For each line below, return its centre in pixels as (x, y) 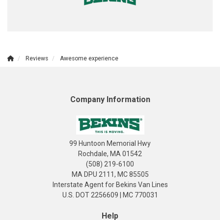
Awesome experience (89, 58)
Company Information (110, 99)
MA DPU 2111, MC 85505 (110, 174)
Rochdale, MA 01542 (110, 154)
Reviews (37, 58)
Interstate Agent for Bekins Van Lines (110, 185)
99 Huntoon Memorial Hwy (110, 143)
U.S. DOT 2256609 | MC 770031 (110, 195)
